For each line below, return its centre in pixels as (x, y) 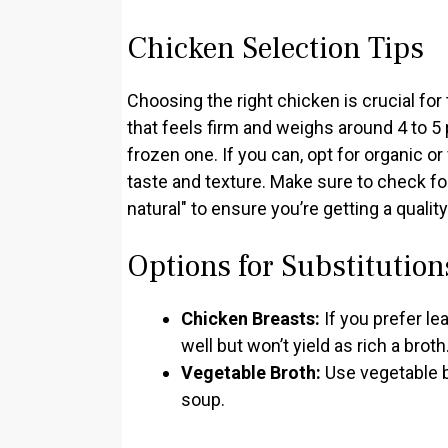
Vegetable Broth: (251, 372)
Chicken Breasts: (250, 318)
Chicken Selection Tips (275, 48)
